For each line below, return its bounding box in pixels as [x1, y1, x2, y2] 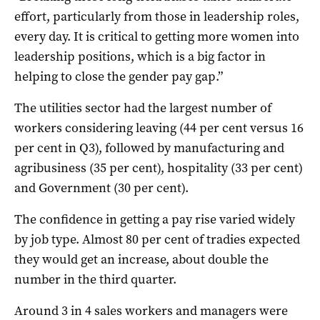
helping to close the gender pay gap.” [14, 68, 223, 86]
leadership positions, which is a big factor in [14, 48, 266, 66]
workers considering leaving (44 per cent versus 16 [14, 119, 304, 137]
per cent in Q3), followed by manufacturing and [14, 139, 284, 157]
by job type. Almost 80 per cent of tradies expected [14, 231, 300, 249]
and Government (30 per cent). [14, 179, 189, 197]
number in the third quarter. [14, 271, 176, 289]
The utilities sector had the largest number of [14, 99, 271, 117]
